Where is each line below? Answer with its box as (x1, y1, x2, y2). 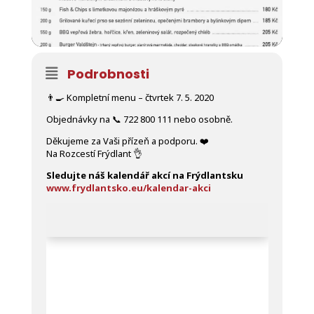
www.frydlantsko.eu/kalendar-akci (46, 181, 211, 194)
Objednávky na (46, 112, 112, 125)
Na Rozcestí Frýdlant (46, 146, 133, 160)
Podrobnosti (67, 64, 149, 83)
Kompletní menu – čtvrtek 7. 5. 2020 (64, 90, 214, 104)
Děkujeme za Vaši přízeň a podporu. (46, 134, 200, 147)
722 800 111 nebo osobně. (121, 112, 233, 125)
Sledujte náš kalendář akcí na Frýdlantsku (46, 168, 243, 182)
